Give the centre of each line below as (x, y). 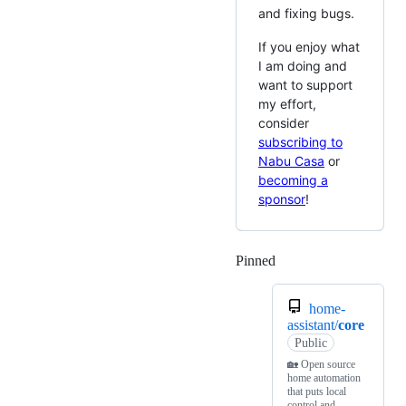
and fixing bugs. (306, 14)
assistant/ (313, 325)
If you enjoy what (309, 47)
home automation (324, 378)
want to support (305, 85)
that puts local (317, 392)
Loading (300, 261)
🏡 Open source (321, 365)
